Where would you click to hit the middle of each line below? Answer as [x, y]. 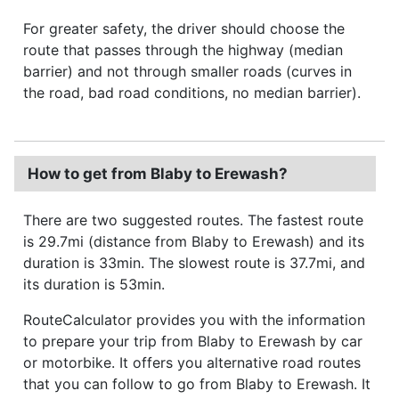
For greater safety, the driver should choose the [184, 28]
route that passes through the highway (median [183, 49]
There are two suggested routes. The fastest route [193, 220]
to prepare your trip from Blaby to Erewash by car [193, 341]
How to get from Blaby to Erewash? [158, 173]
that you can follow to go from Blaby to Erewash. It [197, 383]
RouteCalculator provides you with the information [194, 319]
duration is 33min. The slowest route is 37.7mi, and [194, 262]
